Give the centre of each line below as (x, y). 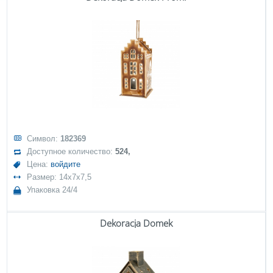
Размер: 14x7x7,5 (59, 177)
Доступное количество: (71, 151)
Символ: (44, 139)
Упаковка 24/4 (52, 190)
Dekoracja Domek (136, 223)
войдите (66, 164)
